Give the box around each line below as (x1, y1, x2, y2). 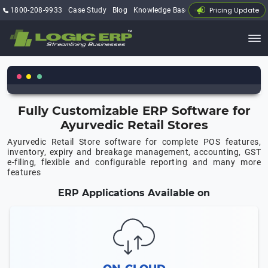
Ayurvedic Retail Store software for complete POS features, (7, 136, 261, 147)
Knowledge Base (133, 6, 190, 14)
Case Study (68, 6, 107, 14)
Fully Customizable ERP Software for (17, 103, 251, 118)
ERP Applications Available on (58, 187, 210, 199)
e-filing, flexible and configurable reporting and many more (7, 157, 261, 167)
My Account (194, 6, 235, 14)
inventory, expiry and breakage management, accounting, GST (7, 147, 261, 157)
